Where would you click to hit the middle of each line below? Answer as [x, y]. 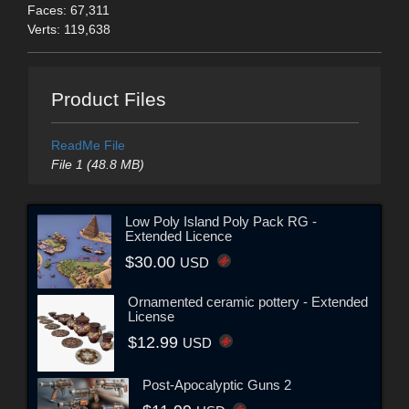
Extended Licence [179, 236]
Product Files [108, 100]
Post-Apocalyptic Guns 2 [217, 384]
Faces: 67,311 [68, 10]
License [151, 316]
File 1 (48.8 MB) [97, 165]
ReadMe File [88, 146]
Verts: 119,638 [69, 29]
